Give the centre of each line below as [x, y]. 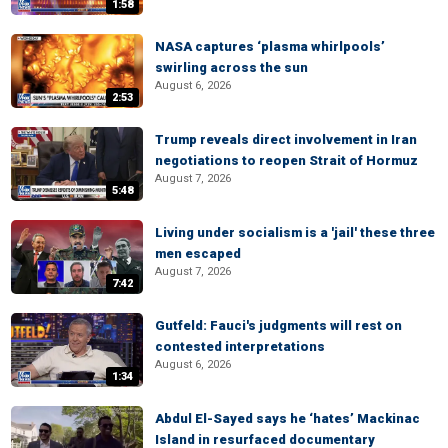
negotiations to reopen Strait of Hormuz [286, 160]
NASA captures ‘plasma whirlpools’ [270, 46]
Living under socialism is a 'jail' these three [295, 232]
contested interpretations [240, 346]
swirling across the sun [231, 67]
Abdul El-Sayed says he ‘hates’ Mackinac [287, 418]
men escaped [198, 253]
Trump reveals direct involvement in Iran [286, 139]
